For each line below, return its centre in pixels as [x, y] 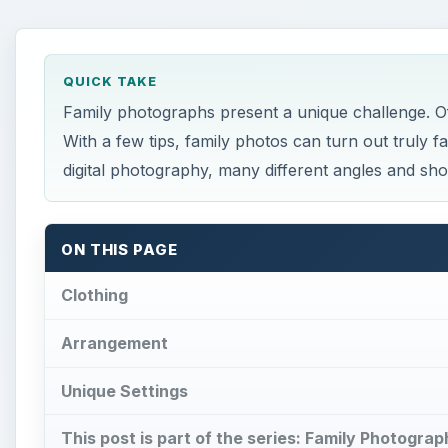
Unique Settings [124, 390]
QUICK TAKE [109, 82]
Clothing [94, 294]
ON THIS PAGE [119, 250]
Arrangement [114, 342]
